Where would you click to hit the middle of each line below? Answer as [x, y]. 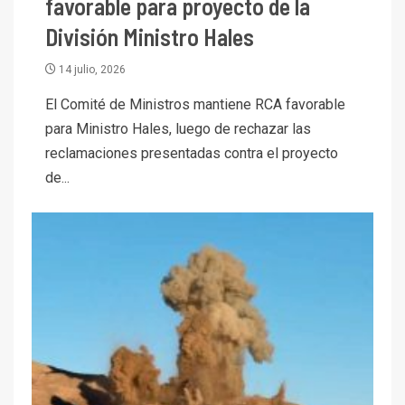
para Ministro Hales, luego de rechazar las [178, 128]
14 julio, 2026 [91, 69]
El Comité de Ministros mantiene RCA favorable [195, 104]
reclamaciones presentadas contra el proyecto [192, 153]
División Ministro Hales [150, 36]
